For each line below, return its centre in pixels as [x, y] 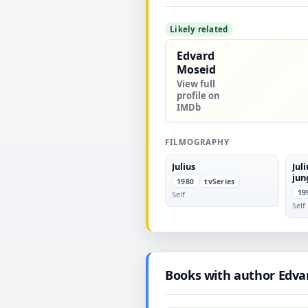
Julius [183, 166]
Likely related [199, 29]
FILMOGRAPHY [198, 142]
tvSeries [220, 181]
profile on [198, 95]
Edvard [196, 56]
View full [196, 84]
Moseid [196, 70]
